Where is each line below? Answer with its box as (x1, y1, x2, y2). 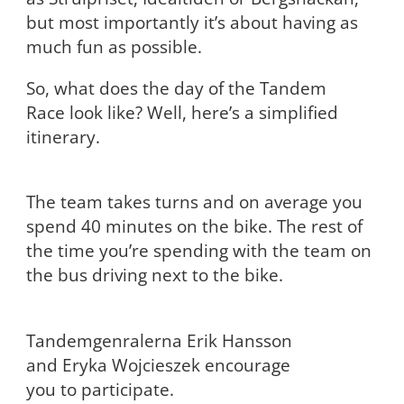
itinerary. (25, 124, 100, 148)
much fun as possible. (25, 35, 202, 59)
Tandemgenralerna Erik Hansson (25, 329, 292, 353)
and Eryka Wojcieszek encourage (25, 353, 290, 377)
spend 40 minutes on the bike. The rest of (25, 215, 363, 238)
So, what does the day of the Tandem (25, 76, 326, 99)
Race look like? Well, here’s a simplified (25, 100, 338, 124)
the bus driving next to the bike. (25, 263, 283, 287)
